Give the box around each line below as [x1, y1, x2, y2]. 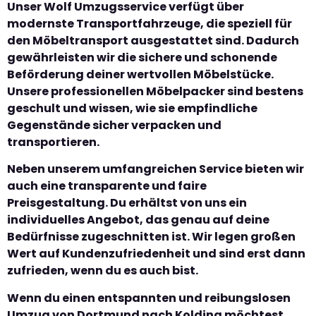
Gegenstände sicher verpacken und [7, 116, 221, 133]
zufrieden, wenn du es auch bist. [7, 262, 198, 279]
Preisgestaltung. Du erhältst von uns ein [7, 195, 247, 212]
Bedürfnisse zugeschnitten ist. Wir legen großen [7, 229, 296, 245]
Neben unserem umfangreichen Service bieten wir [7, 161, 304, 178]
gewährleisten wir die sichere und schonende [7, 49, 277, 66]
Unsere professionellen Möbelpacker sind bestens [7, 83, 303, 99]
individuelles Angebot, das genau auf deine [7, 212, 269, 229]
